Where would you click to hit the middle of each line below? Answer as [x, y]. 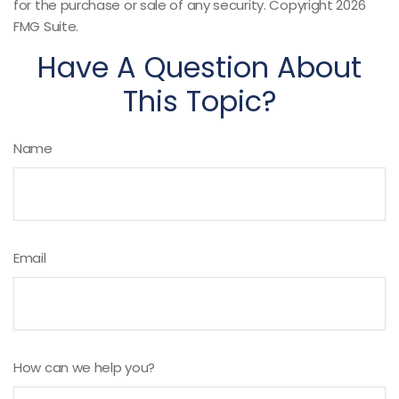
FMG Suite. [46, 26]
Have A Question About [199, 67]
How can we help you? [84, 367]
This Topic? [199, 101]
